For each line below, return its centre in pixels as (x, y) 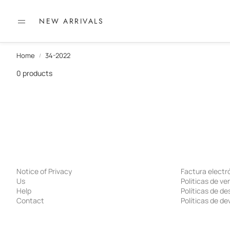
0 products (34, 73)
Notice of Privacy (44, 171)
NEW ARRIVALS (71, 21)
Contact (30, 200)
